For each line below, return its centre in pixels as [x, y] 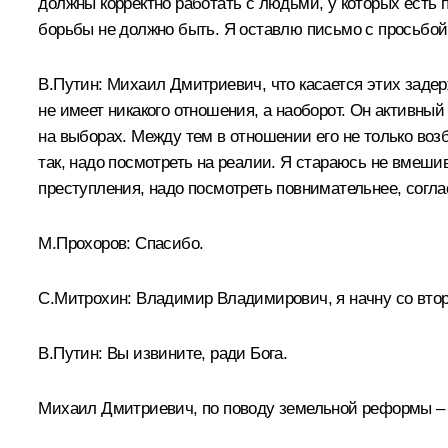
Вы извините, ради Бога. [195, 353]
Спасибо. [169, 243]
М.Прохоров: [87, 243]
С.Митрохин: [85, 298]
